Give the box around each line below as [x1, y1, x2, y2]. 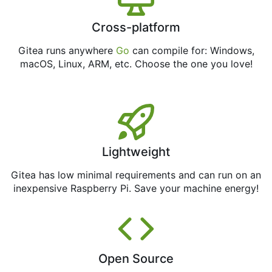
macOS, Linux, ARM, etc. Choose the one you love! [19, 58, 253, 70]
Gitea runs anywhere [18, 44, 116, 57]
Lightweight [102, 144, 170, 160]
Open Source [98, 251, 174, 266]
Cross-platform [92, 20, 180, 35]
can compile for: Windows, [129, 44, 254, 57]
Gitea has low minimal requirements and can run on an [11, 169, 261, 182]
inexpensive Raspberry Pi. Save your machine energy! [13, 182, 259, 195]
